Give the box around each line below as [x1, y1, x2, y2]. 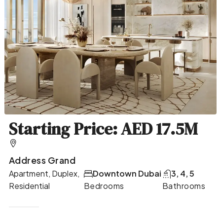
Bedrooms [83, 181, 124, 191]
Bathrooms [162, 181, 206, 191]
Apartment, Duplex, [8, 168, 79, 179]
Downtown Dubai [92, 168, 161, 179]
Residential [8, 181, 50, 191]
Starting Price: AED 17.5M [8, 117, 197, 141]
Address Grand [8, 154, 76, 166]
